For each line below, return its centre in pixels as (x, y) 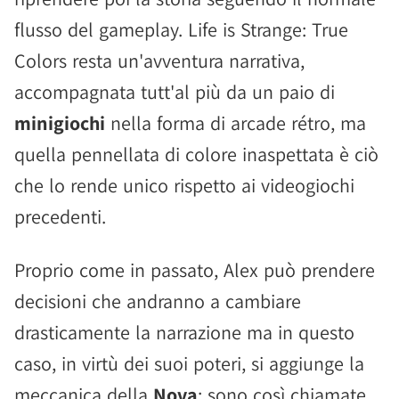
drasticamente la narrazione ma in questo (184, 332)
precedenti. (60, 216)
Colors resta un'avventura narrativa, (159, 61)
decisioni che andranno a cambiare (158, 301)
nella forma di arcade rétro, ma (236, 123)
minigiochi (60, 123)
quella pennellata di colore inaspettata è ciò (196, 154)
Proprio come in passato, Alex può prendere (195, 270)
